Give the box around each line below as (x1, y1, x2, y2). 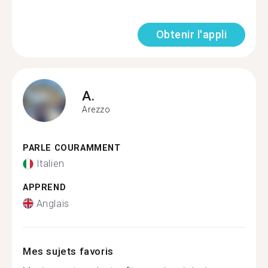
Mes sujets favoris (23, 245, 114, 257)
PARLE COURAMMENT (23, 142, 121, 153)
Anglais (36, 197, 69, 209)
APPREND (23, 182, 66, 193)
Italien (36, 158, 65, 169)
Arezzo (82, 105, 111, 114)
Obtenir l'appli (156, 28, 227, 41)
